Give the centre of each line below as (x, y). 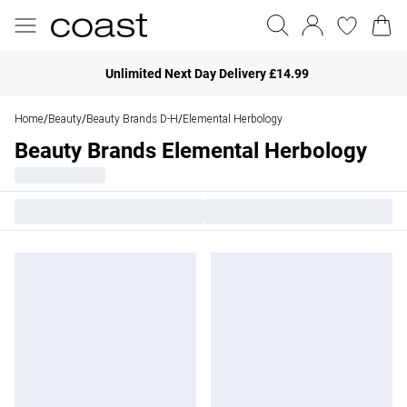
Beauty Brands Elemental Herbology (191, 151)
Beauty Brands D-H (132, 119)
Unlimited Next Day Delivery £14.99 (207, 73)
